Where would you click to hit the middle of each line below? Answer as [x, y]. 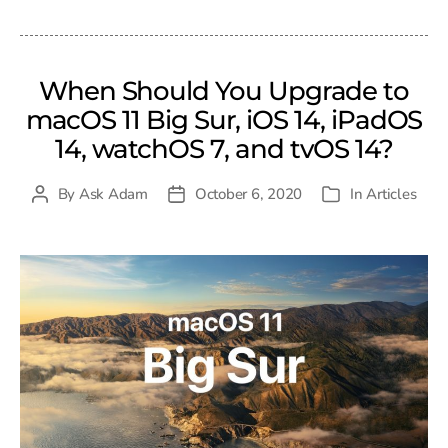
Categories [365, 195]
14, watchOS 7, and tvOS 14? [224, 148]
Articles [391, 194]
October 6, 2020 [248, 194]
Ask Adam [113, 194]
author [59, 217]
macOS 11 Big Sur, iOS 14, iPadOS [224, 119]
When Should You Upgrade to [224, 90]
